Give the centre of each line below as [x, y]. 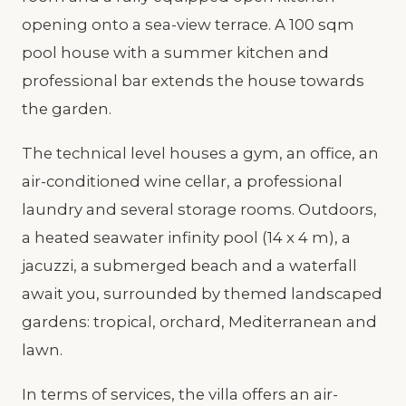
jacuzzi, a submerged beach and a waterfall [189, 265]
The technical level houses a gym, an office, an [200, 153]
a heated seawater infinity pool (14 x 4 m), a [186, 237]
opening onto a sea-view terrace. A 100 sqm [188, 24]
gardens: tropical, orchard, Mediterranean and [199, 321]
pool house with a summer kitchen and [175, 52]
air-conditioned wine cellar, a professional [182, 181]
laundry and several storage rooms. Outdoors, [199, 209]
